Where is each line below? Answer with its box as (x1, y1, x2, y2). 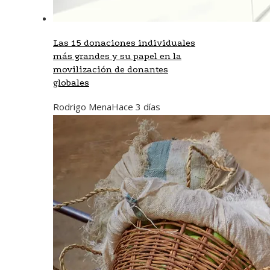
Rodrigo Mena (53, 100, 111, 113)
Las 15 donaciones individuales (53, 37, 195, 48)
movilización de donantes (53, 63, 168, 75)
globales (53, 77, 89, 88)
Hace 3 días (111, 100, 160, 113)
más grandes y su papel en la (53, 50, 181, 61)
